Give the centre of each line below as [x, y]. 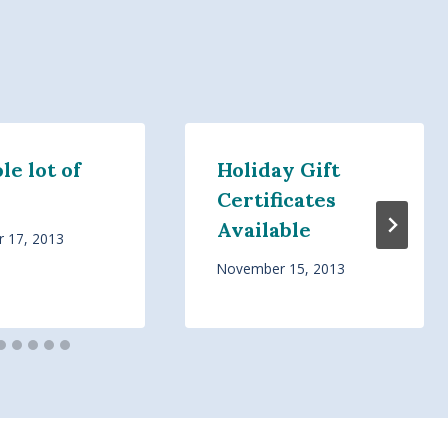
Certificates [276, 199]
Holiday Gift [278, 169]
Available [263, 229]
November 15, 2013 [280, 269]
